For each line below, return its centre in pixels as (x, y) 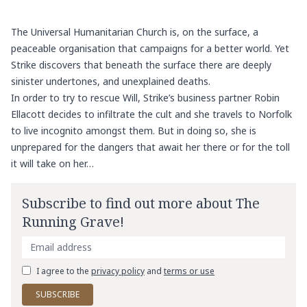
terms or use (189, 271)
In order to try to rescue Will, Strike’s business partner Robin (145, 98)
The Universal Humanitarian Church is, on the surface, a (135, 32)
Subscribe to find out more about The (141, 203)
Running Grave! (73, 222)
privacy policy (118, 271)
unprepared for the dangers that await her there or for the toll (150, 147)
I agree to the (64, 271)
